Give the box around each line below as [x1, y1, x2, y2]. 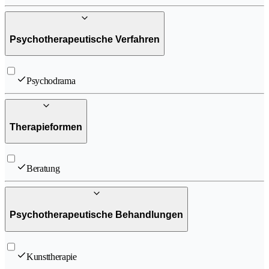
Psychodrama [26, 76, 76, 86]
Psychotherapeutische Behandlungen [10, 209, 183, 220]
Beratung [26, 163, 60, 174]
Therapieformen [10, 121, 82, 132]
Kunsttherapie [26, 251, 77, 262]
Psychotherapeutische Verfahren [10, 34, 160, 44]
